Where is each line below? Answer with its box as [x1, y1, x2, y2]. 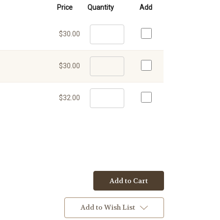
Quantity [87, 3, 114, 11]
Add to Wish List [81, 202, 136, 212]
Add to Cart [110, 176, 148, 185]
